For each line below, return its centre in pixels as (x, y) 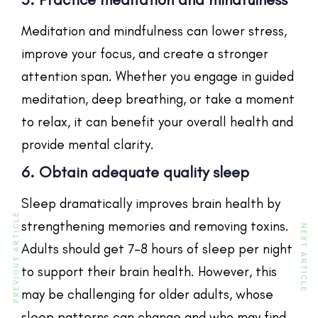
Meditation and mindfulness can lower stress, (154, 31)
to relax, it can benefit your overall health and (157, 121)
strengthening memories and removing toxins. (155, 226)
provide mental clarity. (88, 144)
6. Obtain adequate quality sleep (135, 172)
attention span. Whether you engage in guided (158, 76)
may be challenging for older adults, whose (147, 294)
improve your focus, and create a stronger (145, 53)
